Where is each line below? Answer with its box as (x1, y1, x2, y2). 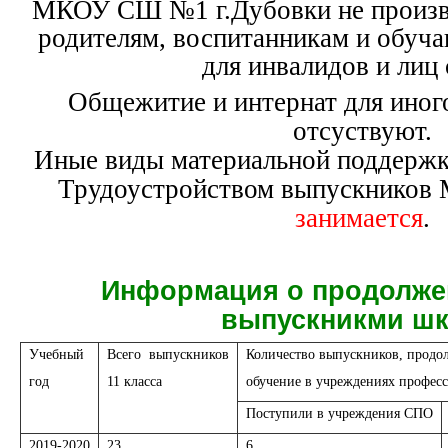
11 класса (107, 374, 162, 389)
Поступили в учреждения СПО (246, 406, 433, 421)
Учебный (29, 347, 84, 362)
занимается (295, 203, 423, 233)
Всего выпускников (107, 347, 229, 362)
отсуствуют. (293, 116, 432, 146)
